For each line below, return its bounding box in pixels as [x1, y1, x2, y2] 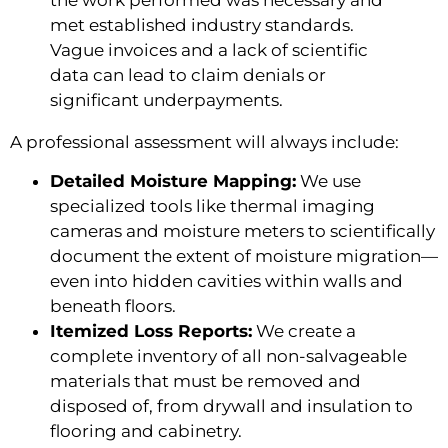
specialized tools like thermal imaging [50, 196, 375, 217]
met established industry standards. [50, 14, 354, 35]
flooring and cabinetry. [50, 421, 242, 442]
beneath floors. [50, 296, 176, 317]
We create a [252, 321, 356, 342]
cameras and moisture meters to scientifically [50, 221, 435, 242]
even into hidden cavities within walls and [50, 271, 403, 292]
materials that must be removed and [50, 371, 361, 392]
